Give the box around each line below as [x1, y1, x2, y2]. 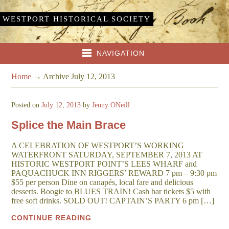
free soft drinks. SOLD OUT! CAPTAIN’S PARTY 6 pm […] [11, 196, 215, 205]
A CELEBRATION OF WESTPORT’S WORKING [11, 141, 185, 150]
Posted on [11, 101, 42, 109]
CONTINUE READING [11, 214, 92, 222]
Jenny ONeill [92, 101, 130, 109]
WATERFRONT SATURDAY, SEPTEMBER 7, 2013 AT [11, 150, 203, 159]
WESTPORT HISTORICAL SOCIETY [3, 14, 151, 23]
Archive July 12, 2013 [43, 72, 116, 81]
